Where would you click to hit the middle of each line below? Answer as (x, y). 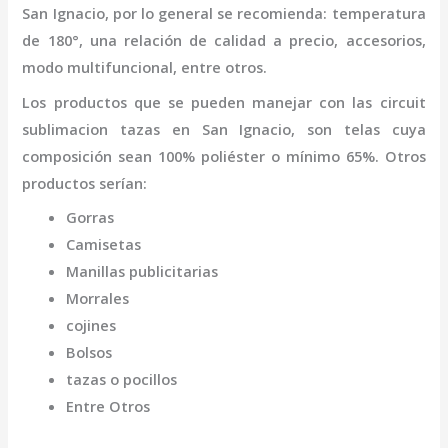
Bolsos (89, 351)
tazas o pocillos (122, 378)
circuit (402, 101)
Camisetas (104, 243)
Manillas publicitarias (144, 270)
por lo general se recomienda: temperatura (269, 13)
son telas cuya (366, 128)
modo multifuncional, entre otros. (149, 67)
